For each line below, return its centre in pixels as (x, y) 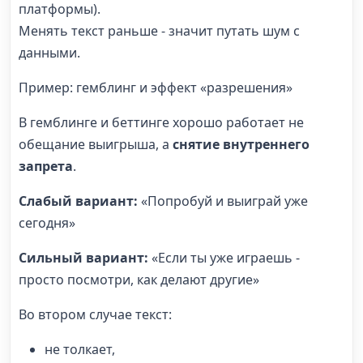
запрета (46, 166)
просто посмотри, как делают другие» (139, 279)
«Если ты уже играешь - (226, 257)
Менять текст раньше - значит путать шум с (159, 30)
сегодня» (47, 222)
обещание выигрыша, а (96, 144)
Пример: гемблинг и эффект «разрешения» (156, 87)
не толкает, (80, 349)
